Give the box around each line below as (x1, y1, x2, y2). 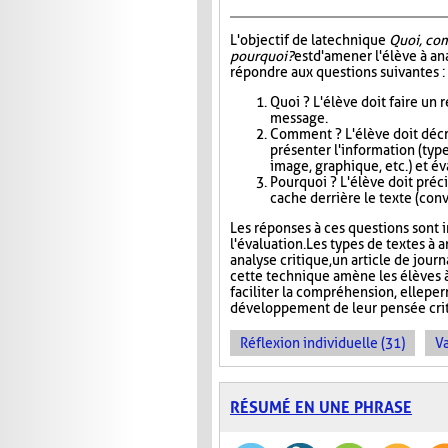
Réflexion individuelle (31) (240, 335, 405, 352)
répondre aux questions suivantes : (230, 64, 445, 81)
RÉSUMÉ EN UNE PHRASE (230, 398, 412, 418)
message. (270, 110, 328, 127)
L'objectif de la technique (230, 32, 389, 49)
